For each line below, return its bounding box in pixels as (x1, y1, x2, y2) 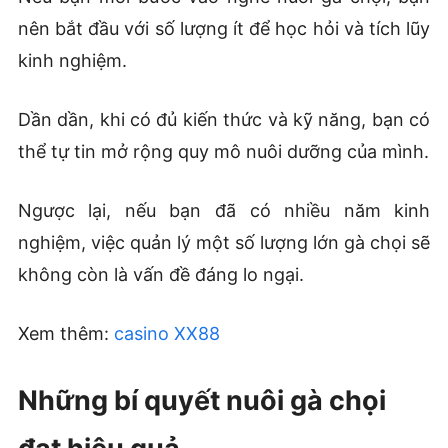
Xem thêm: (17, 323, 114, 345)
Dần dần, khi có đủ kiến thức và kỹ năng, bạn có (17, 109, 431, 131)
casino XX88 (113, 323, 220, 345)
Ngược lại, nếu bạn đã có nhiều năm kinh (17, 200, 431, 222)
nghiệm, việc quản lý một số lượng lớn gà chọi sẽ (17, 232, 431, 254)
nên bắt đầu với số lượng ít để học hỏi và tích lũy (17, 18, 431, 40)
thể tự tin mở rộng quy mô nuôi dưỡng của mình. (17, 141, 429, 163)
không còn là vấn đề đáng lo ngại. (17, 264, 304, 286)
